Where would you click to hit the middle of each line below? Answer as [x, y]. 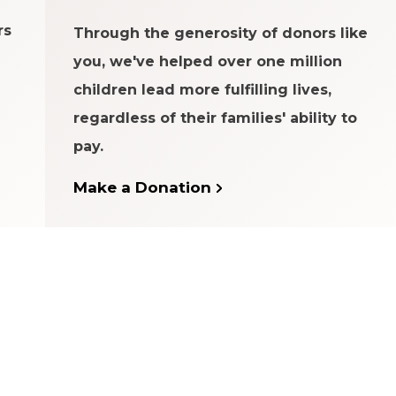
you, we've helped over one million [208, 61]
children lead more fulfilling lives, [203, 89]
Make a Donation [143, 187]
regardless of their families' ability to [216, 118]
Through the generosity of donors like [221, 33]
